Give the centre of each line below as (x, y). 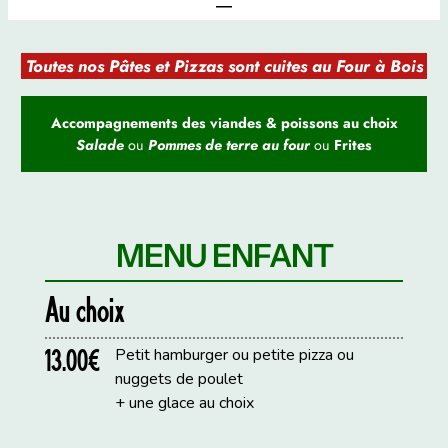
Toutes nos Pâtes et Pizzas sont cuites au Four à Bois (224, 65)
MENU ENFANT (224, 255)
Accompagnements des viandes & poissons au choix (224, 122)
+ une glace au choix (185, 402)
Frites (353, 144)
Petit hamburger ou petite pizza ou (235, 354)
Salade (102, 144)
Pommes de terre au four (229, 144)
